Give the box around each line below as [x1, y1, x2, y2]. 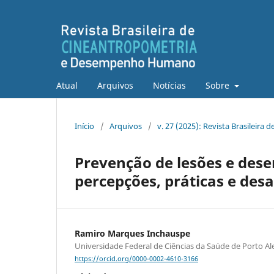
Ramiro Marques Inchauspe [75, 227, 190, 239]
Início [75, 120, 94, 131]
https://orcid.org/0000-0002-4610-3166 [75, 254, 198, 264]
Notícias [153, 79, 186, 91]
